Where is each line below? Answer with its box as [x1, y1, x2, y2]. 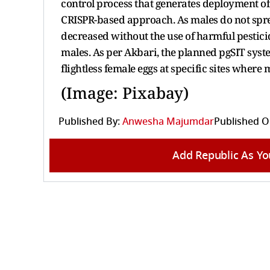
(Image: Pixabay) [61, 81, 189, 104]
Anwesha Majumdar [122, 114, 214, 129]
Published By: [58, 114, 120, 129]
